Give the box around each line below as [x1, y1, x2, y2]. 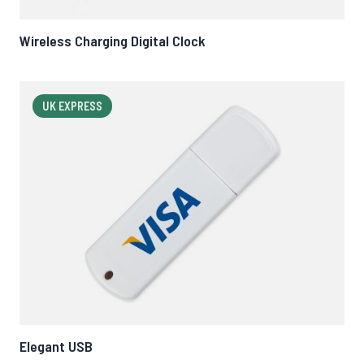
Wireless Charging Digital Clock [19, 32, 206, 50]
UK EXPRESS [42, 99, 102, 113]
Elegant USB [19, 337, 93, 355]
